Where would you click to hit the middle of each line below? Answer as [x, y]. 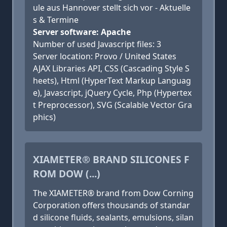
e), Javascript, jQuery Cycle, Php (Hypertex [112, 93]
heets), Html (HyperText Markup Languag [112, 81]
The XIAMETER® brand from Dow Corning [113, 193]
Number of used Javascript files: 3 [97, 44]
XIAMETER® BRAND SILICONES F [111, 159]
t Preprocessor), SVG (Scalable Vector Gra [112, 105]
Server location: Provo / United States [105, 56]
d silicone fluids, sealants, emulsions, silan [113, 217]
